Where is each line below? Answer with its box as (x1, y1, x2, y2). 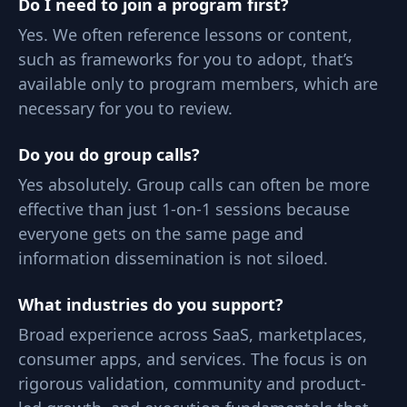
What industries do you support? (18, 293, 283, 315)
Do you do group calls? (18, 144, 200, 165)
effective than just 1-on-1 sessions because (18, 198, 350, 220)
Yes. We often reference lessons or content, (18, 24, 352, 45)
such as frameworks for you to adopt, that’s (18, 48, 353, 70)
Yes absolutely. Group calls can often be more (18, 174, 370, 195)
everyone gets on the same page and (18, 223, 303, 244)
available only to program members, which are (18, 73, 378, 94)
